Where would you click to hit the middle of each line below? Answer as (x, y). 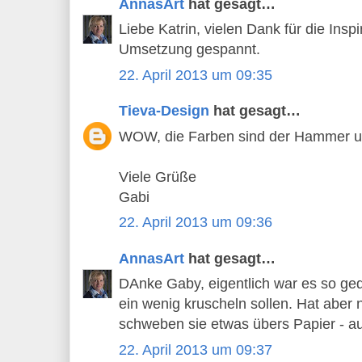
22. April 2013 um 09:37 (196, 349)
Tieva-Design (164, 111)
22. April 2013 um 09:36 (196, 223)
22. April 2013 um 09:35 (196, 75)
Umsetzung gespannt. (189, 50)
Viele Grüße (158, 177)
